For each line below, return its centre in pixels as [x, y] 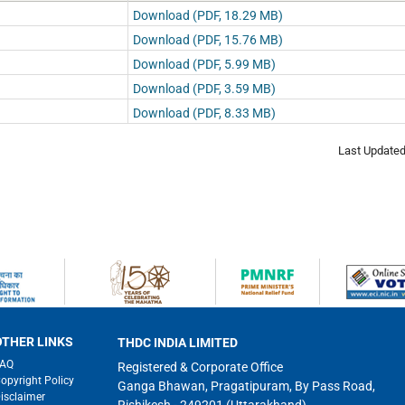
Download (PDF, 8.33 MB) [204, 113]
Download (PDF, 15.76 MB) [208, 40]
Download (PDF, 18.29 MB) [208, 15]
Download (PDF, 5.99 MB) [204, 64]
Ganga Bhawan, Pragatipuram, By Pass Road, [246, 386]
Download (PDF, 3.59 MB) [204, 89]
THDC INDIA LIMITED [177, 343]
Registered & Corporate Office [200, 367]
